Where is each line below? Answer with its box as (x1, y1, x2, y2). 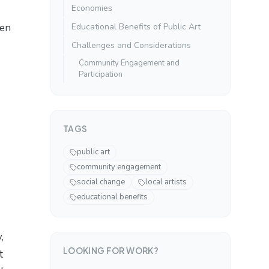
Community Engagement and (79, 58, 180, 69)
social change (77, 177, 125, 188)
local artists (145, 177, 187, 188)
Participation (79, 69, 122, 80)
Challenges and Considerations (71, 40, 191, 52)
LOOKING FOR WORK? (63, 245, 159, 256)
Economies (71, 2, 112, 14)
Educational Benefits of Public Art (71, 21, 201, 33)
